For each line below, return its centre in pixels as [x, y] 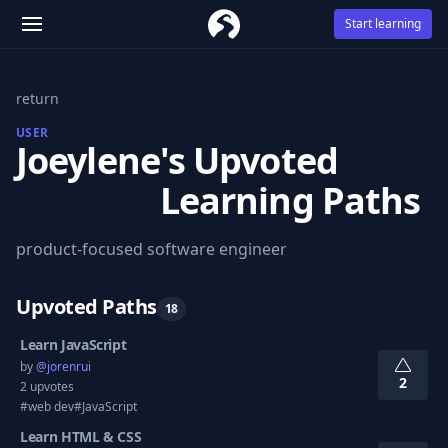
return [37, 98]
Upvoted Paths [86, 306]
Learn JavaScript [73, 344]
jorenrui [69, 366]
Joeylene [88, 160]
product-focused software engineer [151, 249]
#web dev [47, 406]
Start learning [383, 23]
